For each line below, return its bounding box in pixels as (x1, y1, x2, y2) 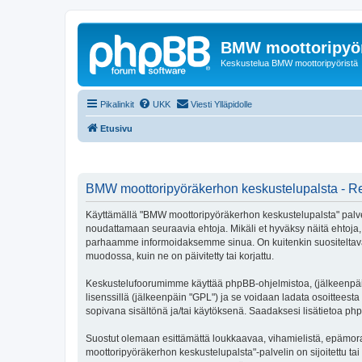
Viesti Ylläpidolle (191, 99, 252, 109)
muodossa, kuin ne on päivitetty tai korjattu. (86, 250, 274, 262)
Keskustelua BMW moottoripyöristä (221, 58, 358, 68)
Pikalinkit (100, 99, 134, 109)
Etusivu (100, 123, 133, 133)
